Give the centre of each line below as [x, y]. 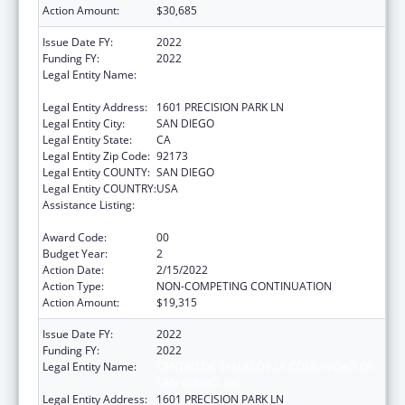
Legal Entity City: [84, 123]
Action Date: [73, 269]
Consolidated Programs [216, 221]
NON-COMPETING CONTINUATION [244, 286]
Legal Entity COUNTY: [96, 172]
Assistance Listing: [89, 204]
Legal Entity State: [87, 139]
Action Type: [73, 286]
